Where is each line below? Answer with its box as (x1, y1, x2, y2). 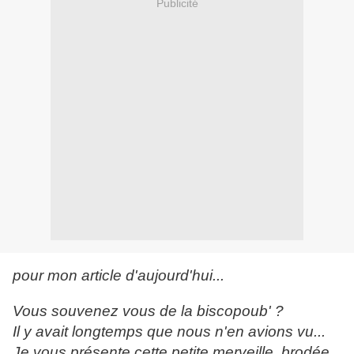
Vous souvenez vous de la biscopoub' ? (13, 303, 284, 320)
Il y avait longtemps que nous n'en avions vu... (13, 323, 326, 341)
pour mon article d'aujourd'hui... (13, 267, 224, 284)
